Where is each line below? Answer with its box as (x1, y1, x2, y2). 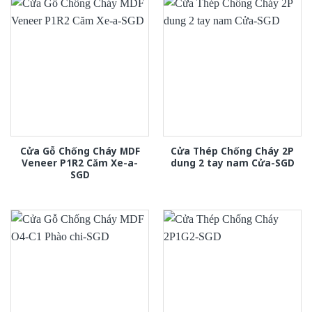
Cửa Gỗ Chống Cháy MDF (19, 143, 140, 157)
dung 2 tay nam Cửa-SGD (170, 155, 295, 169)
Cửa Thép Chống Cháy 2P (171, 143, 294, 157)
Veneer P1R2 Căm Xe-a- (22, 155, 138, 169)
